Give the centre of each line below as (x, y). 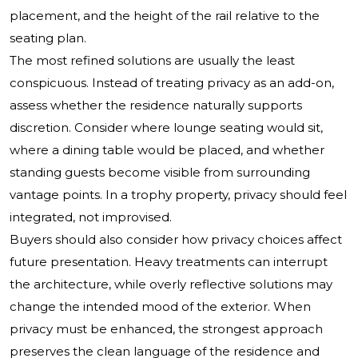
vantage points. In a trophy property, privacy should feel (178, 195)
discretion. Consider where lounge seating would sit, (166, 128)
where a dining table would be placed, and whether (167, 150)
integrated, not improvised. (91, 217)
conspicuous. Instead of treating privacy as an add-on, (172, 83)
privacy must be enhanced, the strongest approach (166, 329)
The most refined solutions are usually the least (152, 61)
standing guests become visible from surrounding (160, 173)
